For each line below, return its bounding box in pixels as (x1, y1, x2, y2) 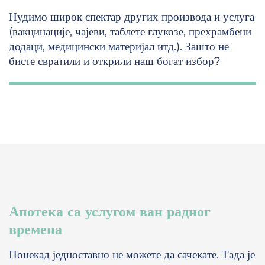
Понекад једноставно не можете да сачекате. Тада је (9, 248, 255, 262)
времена (9, 221, 62, 238)
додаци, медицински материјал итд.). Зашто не (9, 40, 229, 54)
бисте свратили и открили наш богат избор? (9, 54, 221, 69)
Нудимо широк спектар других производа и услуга (9, 10, 254, 24)
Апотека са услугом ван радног (9, 203, 211, 221)
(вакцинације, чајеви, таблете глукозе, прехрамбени (9, 25, 251, 39)
